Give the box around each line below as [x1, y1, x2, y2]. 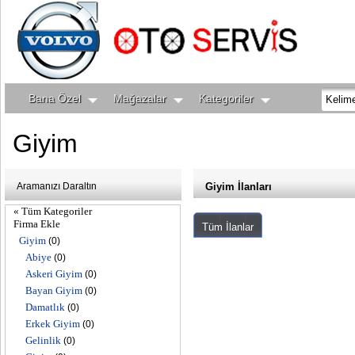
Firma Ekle [13, 218, 60, 230]
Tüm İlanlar [202, 221, 254, 233]
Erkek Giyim [25, 318, 80, 330]
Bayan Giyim [25, 284, 82, 296]
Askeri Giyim [25, 268, 82, 280]
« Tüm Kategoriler [13, 205, 92, 217]
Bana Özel [29, 92, 81, 105]
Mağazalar [113, 92, 166, 105]
